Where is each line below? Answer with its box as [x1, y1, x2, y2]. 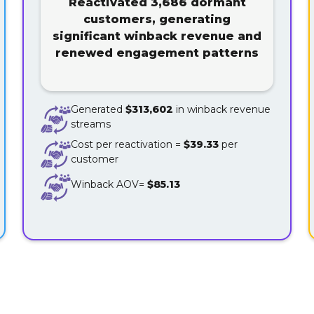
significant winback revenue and [53, 29, 261, 43]
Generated [71, 103, 126, 116]
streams [71, 118, 111, 130]
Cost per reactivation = [71, 138, 184, 151]
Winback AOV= [71, 178, 148, 191]
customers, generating [83, 13, 231, 26]
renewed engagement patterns [55, 46, 259, 60]
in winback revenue [173, 103, 271, 116]
